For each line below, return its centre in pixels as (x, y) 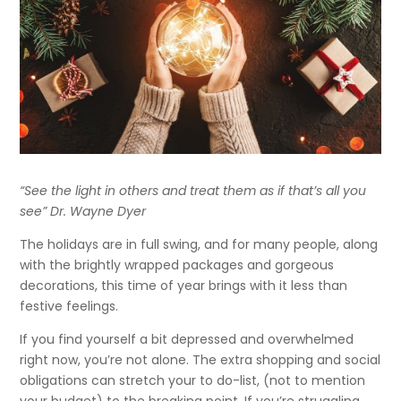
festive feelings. (69, 306)
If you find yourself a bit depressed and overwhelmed (187, 339)
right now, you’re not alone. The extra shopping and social (200, 359)
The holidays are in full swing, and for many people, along (199, 244)
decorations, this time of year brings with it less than (184, 285)
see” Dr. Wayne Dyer (83, 211)
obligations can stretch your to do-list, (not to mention (193, 380)
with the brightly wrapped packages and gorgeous (177, 264)
